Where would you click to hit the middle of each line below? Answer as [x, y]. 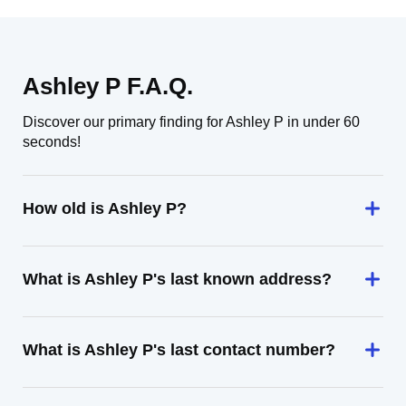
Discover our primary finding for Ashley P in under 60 [191, 122]
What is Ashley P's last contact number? [179, 350]
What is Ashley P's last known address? [177, 279]
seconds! [52, 142]
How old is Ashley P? [105, 208]
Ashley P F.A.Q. [108, 86]
